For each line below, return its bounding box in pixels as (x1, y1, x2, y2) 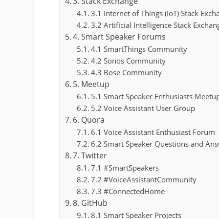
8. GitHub (73, 197, 108, 208)
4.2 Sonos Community (91, 55, 166, 66)
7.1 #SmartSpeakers (91, 162, 159, 173)
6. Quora (73, 114, 105, 125)
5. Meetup (73, 78, 110, 89)
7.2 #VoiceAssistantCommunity (91, 174, 197, 184)
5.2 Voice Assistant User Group (91, 103, 196, 113)
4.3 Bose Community (91, 67, 162, 77)
